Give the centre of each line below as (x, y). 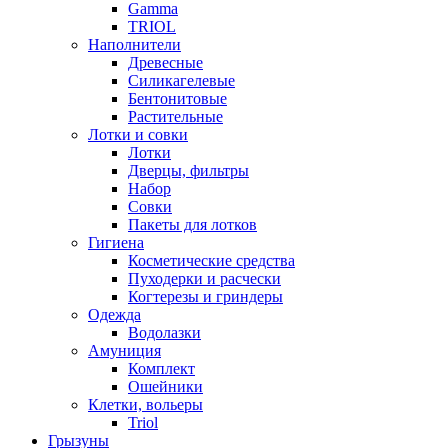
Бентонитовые (177, 98)
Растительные (175, 116)
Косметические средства (211, 260)
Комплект (161, 368)
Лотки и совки (138, 134)
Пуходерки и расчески (204, 278)
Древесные (165, 62)
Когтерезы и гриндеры (205, 296)
